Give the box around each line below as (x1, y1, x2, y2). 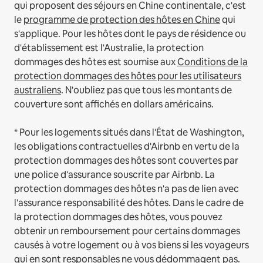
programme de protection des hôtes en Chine (23, 14, 220, 26)
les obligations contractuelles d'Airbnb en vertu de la (14, 140, 240, 153)
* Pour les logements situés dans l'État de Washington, (14, 126, 244, 139)
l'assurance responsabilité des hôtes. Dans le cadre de (14, 197, 244, 210)
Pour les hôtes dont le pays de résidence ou (62, 28, 246, 41)
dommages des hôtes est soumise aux (14, 56, 177, 69)
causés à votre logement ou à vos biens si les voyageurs (14, 239, 249, 252)
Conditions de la (177, 56, 248, 69)
